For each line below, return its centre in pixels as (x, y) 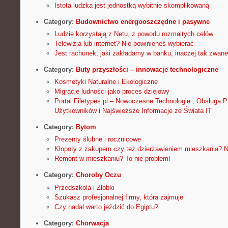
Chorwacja (92, 223)
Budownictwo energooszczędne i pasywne (142, 21)
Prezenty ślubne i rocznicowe (97, 139)
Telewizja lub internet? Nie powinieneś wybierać (124, 44)
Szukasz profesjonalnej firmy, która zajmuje (119, 197)
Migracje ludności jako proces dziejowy (112, 92)
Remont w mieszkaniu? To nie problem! (112, 159)
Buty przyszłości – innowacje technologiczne (147, 70)
